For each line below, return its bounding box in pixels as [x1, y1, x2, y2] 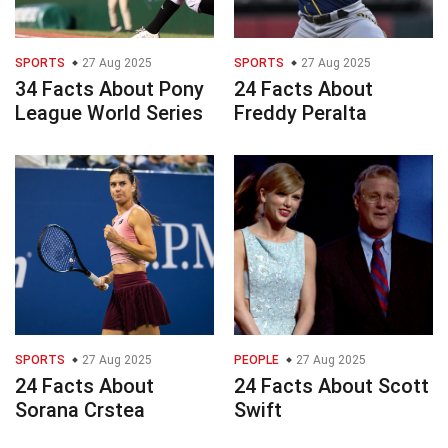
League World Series [15, 101, 203, 126]
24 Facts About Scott [234, 374, 429, 399]
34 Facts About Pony [15, 77, 204, 102]
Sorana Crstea [15, 398, 145, 423]
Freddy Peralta [234, 101, 367, 126]
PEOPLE [234, 353, 279, 368]
